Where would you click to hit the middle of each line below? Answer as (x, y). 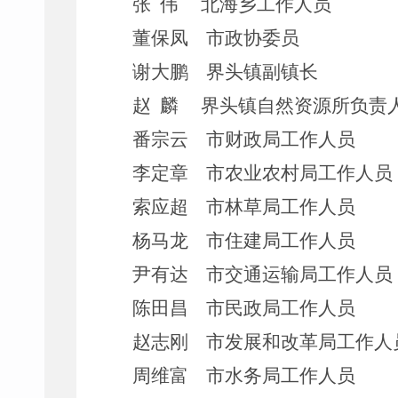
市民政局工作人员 (280, 308)
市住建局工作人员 (280, 241)
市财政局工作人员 (280, 139)
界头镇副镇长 (262, 72)
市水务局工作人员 (280, 376)
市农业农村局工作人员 (299, 173)
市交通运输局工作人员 (299, 275)
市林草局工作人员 (280, 207)
